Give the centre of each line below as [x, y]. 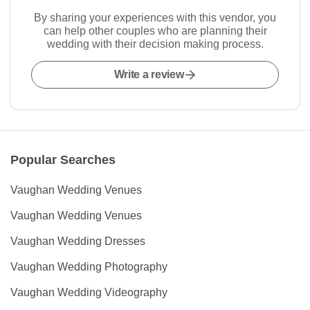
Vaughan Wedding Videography [89, 293]
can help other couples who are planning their [155, 31]
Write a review [149, 75]
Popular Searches [63, 160]
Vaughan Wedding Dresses [78, 241]
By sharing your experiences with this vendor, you [155, 18]
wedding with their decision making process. [155, 44]
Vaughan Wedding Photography [89, 267]
